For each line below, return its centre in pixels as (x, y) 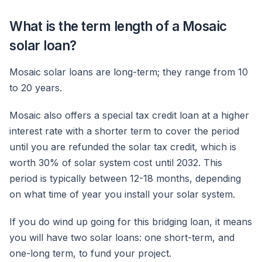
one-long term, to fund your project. (90, 254)
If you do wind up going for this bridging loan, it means (131, 222)
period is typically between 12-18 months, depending (125, 179)
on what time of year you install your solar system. (122, 194)
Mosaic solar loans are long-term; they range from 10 (129, 72)
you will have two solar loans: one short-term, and (122, 238)
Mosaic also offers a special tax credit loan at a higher (129, 116)
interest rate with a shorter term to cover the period (124, 131)
